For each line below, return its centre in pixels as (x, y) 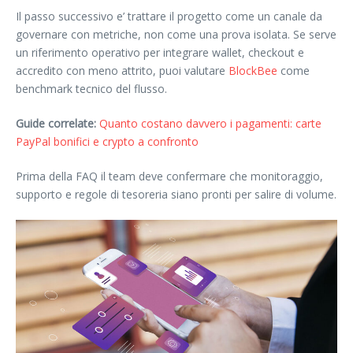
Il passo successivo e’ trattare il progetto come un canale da (169, 16)
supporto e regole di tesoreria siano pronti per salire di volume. (176, 194)
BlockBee (253, 70)
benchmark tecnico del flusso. (91, 88)
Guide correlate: (56, 123)
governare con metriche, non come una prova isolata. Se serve (176, 34)
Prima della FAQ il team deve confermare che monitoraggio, (169, 176)
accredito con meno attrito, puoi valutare (122, 70)
